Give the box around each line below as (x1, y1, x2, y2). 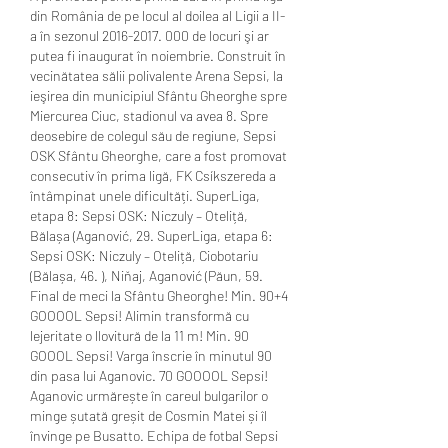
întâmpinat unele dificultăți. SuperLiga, (30, 186, 260, 204)
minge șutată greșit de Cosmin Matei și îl (30, 406, 267, 424)
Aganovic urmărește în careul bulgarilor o (30, 386, 268, 404)
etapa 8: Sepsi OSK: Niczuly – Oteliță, (30, 206, 248, 224)
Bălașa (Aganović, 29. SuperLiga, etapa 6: (30, 226, 273, 244)
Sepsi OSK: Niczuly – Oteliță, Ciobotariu (30, 246, 258, 264)
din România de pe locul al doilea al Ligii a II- (30, 6, 285, 24)
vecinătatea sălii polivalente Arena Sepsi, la (30, 66, 283, 84)
